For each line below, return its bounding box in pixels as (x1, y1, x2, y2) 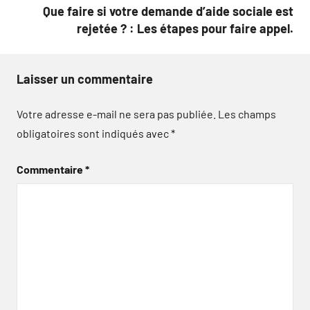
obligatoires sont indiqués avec (17, 127, 171, 140)
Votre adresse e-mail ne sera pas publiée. (17, 107, 216, 120)
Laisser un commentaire (17, 71, 153, 86)
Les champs (218, 107, 276, 120)
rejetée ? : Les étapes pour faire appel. (77, 21, 293, 36)
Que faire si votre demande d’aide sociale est (43, 3, 293, 19)
